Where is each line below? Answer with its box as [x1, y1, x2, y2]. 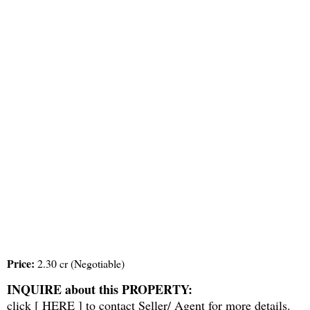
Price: [7, 255, 35, 272]
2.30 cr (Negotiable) [35, 256, 125, 271]
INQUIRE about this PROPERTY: [7, 280, 192, 299]
